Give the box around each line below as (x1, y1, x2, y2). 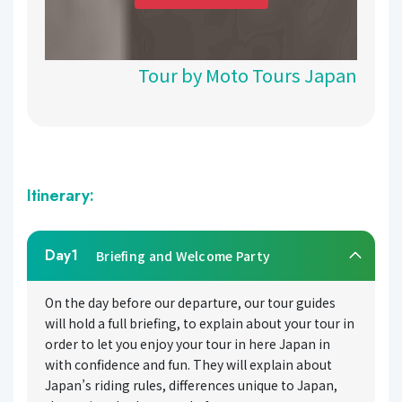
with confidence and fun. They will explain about (45, 354, 332, 373)
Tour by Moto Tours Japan (138, 62, 357, 89)
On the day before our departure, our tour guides (45, 293, 336, 311)
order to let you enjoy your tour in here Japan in (45, 334, 330, 353)
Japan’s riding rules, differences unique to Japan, (45, 375, 337, 394)
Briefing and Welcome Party (96, 246, 271, 265)
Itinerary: (27, 184, 94, 208)
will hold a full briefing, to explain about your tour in (45, 313, 354, 332)
